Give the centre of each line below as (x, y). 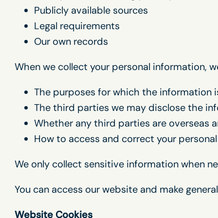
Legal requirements (77, 26)
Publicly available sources (91, 10)
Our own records (71, 41)
